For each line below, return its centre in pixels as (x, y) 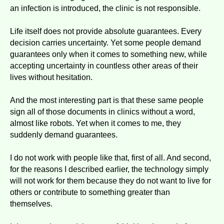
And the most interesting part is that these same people (107, 100)
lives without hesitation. (51, 77)
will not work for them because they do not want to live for (110, 180)
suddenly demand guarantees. (64, 134)
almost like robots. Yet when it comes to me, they (95, 123)
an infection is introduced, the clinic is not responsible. (105, 8)
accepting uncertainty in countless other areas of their (104, 65)
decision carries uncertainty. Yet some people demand (105, 42)
